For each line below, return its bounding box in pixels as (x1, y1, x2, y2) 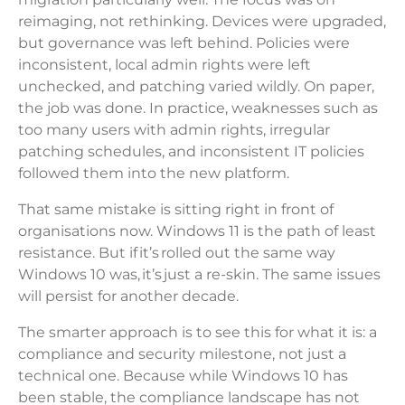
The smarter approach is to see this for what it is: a (18, 324, 377, 342)
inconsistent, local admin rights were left (18, 56, 311, 74)
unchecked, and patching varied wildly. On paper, (18, 78, 374, 96)
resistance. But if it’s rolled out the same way (18, 244, 335, 262)
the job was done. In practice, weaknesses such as (18, 99, 378, 118)
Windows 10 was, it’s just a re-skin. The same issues (18, 266, 381, 284)
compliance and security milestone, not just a (18, 345, 346, 363)
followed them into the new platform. (18, 165, 295, 183)
